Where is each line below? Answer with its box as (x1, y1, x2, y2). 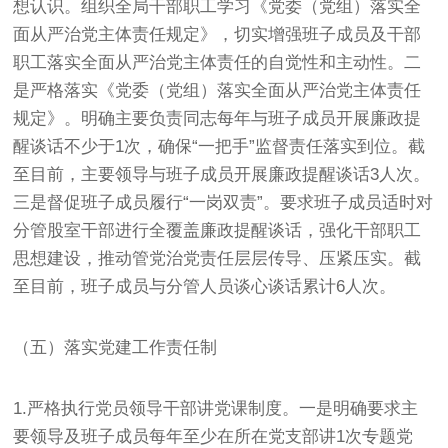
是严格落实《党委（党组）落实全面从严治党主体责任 (13, 80, 422, 100)
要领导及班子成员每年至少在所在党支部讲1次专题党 (13, 426, 414, 446)
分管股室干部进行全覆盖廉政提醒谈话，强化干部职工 (13, 220, 422, 240)
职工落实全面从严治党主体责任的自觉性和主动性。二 (13, 52, 422, 72)
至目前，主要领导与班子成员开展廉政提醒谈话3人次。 (13, 164, 431, 184)
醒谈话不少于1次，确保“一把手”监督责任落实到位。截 (13, 136, 426, 156)
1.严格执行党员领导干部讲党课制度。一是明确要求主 (13, 398, 419, 418)
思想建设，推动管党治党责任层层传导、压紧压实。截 (13, 248, 422, 268)
